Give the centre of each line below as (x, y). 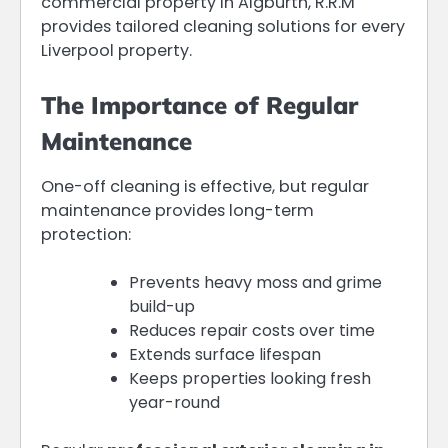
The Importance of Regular (199, 104)
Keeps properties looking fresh (250, 379)
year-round (174, 403)
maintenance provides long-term (177, 211)
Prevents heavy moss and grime (255, 283)
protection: (86, 235)
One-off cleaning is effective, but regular (205, 187)
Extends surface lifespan (225, 355)
